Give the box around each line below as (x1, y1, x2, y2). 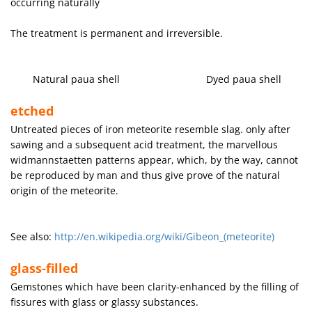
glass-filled (10, 260, 78, 276)
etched (10, 102, 54, 119)
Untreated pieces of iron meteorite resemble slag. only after (10, 123, 290, 136)
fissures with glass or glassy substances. (10, 295, 198, 309)
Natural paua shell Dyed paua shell (10, 72, 281, 86)
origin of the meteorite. (10, 184, 118, 197)
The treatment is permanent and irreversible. (10, 26, 223, 40)
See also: (10, 230, 54, 243)
